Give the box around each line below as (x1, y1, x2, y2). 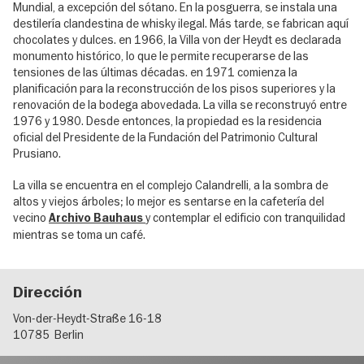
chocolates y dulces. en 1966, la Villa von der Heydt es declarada (13, 32, 341, 47)
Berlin (54, 327, 84, 343)
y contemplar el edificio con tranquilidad (145, 210, 345, 225)
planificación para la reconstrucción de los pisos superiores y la (13, 80, 336, 96)
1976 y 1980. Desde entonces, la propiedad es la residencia (13, 113, 322, 128)
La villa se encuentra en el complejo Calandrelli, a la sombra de (13, 177, 328, 193)
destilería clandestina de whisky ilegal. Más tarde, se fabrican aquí (13, 15, 349, 31)
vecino (13, 210, 49, 225)
